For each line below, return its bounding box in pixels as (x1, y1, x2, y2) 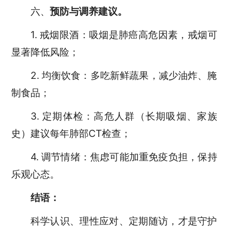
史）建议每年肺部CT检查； (11, 127, 136, 139)
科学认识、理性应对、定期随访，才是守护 (30, 214, 217, 227)
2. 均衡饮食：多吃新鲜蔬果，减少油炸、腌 (30, 69, 217, 81)
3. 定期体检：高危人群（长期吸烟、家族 (30, 109, 217, 122)
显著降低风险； (11, 45, 84, 58)
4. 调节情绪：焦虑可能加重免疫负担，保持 (30, 150, 217, 163)
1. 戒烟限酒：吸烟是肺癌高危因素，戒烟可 (30, 28, 217, 41)
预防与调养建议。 (49, 5, 127, 18)
